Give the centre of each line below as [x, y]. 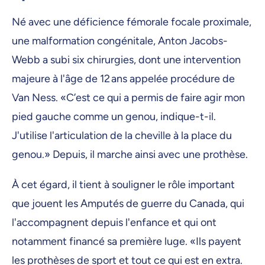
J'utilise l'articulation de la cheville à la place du [122, 136]
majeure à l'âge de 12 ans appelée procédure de [123, 79]
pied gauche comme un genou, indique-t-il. [114, 117]
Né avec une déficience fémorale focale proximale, [132, 22]
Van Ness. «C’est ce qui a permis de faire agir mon [128, 98]
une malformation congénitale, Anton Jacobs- [120, 41]
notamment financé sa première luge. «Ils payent [127, 242]
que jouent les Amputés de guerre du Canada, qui [128, 204]
